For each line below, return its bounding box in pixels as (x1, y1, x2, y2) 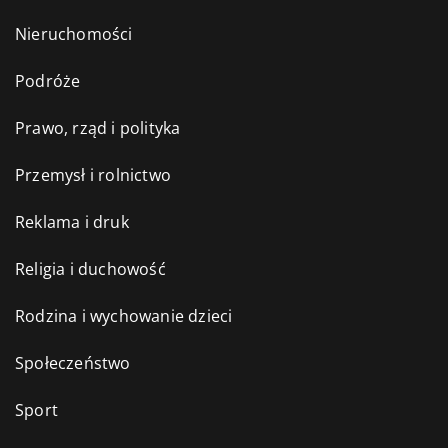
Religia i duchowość (15, 258, 166, 281)
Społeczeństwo (15, 352, 131, 375)
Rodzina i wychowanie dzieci (15, 305, 233, 328)
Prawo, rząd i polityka (15, 117, 181, 140)
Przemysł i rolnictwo (15, 164, 171, 187)
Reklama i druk (15, 211, 129, 234)
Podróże (15, 70, 81, 93)
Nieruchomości (15, 23, 133, 46)
